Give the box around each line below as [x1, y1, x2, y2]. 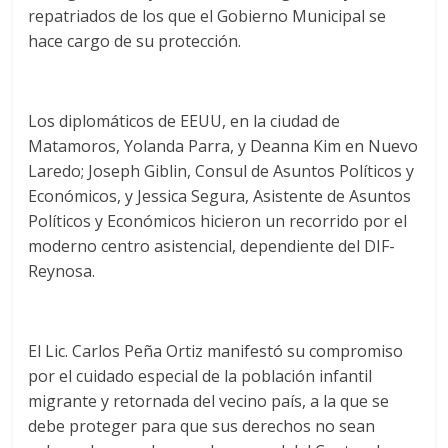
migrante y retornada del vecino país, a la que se [28, 390, 390, 413]
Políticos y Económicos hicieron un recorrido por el [28, 210, 408, 233]
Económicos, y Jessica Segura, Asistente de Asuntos [28, 185, 412, 208]
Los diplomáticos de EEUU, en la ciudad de [28, 110, 341, 133]
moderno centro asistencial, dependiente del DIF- [28, 235, 396, 258]
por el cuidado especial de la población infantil [28, 365, 373, 388]
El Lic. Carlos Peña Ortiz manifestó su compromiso [28, 340, 404, 363]
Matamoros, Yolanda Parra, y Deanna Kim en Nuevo [28, 135, 419, 158]
